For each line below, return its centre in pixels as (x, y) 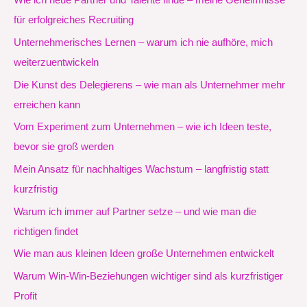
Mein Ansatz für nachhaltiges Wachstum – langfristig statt (141, 169)
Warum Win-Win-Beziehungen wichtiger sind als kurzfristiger (148, 276)
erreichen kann (47, 105)
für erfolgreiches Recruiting (74, 20)
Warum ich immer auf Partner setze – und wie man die (135, 211)
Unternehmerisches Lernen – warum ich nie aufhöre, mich (143, 42)
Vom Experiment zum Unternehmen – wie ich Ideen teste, (143, 127)
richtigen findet (46, 231)
